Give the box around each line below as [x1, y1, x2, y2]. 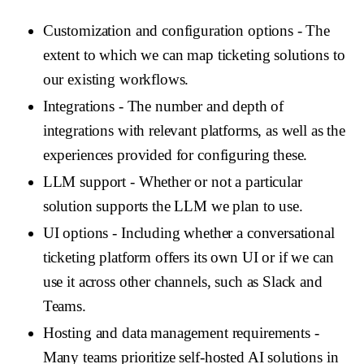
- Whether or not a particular [126, 173, 302, 191]
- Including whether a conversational [108, 224, 335, 242]
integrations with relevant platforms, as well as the [42, 121, 345, 139]
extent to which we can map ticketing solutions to [42, 45, 345, 63]
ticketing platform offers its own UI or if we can [42, 249, 334, 266]
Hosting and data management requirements [42, 324, 310, 342]
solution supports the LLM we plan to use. [42, 197, 303, 215]
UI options [42, 224, 109, 242]
